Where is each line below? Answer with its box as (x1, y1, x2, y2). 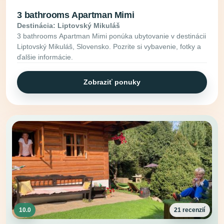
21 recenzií (174, 206, 205, 213)
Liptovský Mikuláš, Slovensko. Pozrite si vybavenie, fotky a (17, 42, 201, 50)
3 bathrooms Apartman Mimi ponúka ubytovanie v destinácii (17, 31, 206, 40)
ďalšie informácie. (17, 52, 73, 61)
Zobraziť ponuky (83, 78, 140, 86)
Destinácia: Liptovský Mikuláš (17, 21, 120, 29)
